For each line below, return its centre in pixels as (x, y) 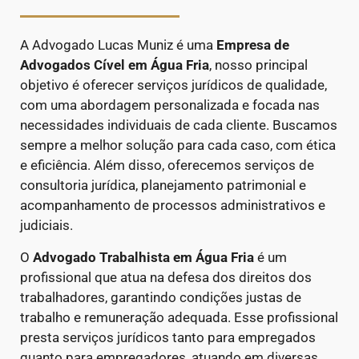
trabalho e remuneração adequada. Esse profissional (179, 317)
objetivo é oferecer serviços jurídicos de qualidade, (173, 85)
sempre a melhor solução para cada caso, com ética (178, 145)
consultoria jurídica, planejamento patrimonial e (163, 186)
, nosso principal (258, 65)
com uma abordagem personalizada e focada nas (170, 105)
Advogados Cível (74, 65)
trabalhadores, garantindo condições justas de (161, 297)
